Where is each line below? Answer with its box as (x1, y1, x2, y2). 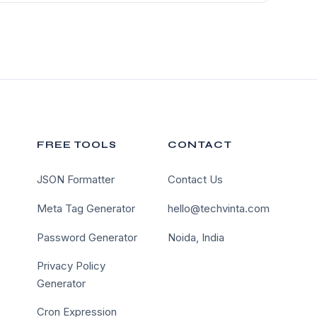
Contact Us (167, 173, 223, 186)
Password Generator (37, 231, 138, 244)
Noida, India (167, 231, 224, 244)
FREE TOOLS (37, 139, 117, 151)
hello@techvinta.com (167, 202, 270, 215)
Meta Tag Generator (37, 202, 136, 215)
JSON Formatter (37, 173, 115, 186)
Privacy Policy (37, 259, 106, 272)
